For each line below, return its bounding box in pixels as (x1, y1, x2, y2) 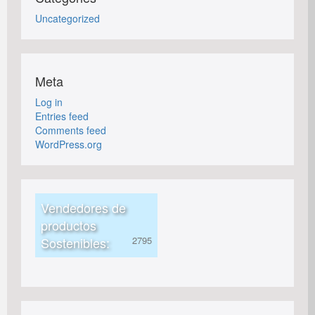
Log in (35, 95, 63, 110)
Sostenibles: (41, 233, 110, 252)
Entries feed (35, 109, 89, 124)
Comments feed (35, 123, 106, 138)
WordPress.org (35, 137, 102, 152)
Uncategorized (35, 11, 100, 26)
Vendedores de (41, 198, 126, 217)
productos (41, 216, 96, 235)
